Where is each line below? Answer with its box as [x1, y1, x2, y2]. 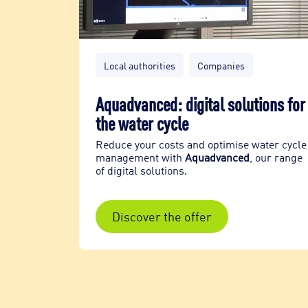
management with [95, 150, 185, 164]
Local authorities [103, 58, 175, 71]
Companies [197, 58, 245, 71]
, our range [249, 150, 302, 164]
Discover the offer [111, 207, 212, 225]
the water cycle [95, 110, 188, 135]
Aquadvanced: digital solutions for [95, 91, 305, 115]
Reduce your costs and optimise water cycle [95, 137, 307, 151]
